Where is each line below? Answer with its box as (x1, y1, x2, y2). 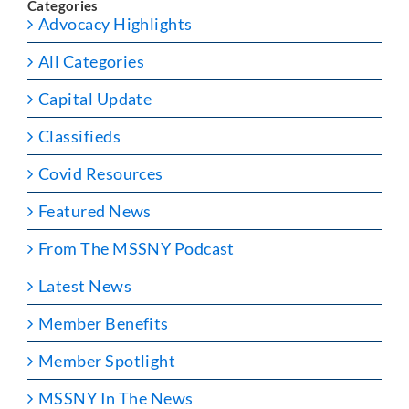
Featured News (38, 200, 152, 221)
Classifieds (38, 125, 121, 146)
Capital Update (38, 88, 152, 109)
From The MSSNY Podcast (38, 237, 235, 258)
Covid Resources (38, 163, 163, 184)
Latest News (38, 275, 131, 296)
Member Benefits (38, 312, 169, 333)
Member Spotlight (38, 350, 176, 371)
